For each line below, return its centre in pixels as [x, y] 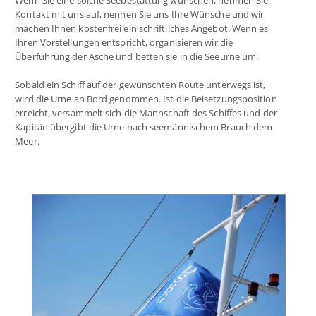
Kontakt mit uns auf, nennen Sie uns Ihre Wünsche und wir [140, 14]
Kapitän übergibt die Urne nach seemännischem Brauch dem [144, 127]
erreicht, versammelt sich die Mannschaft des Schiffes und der [146, 113]
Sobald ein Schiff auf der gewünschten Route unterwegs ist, [140, 85]
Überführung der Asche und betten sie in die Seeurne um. [137, 56]
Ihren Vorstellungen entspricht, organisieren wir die [124, 42]
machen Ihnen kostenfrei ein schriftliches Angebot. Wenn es [142, 28]
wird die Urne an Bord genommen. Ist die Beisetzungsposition [146, 99]
